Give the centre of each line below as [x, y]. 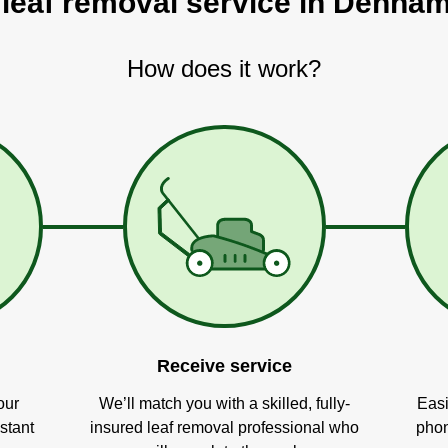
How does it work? [224, 68]
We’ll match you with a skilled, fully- [224, 403]
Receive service [224, 366]
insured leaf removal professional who [224, 427]
